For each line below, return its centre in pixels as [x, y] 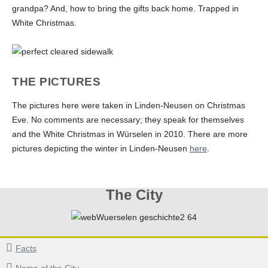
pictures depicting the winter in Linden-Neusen [101, 148]
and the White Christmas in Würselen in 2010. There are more [130, 134]
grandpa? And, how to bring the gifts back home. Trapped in [125, 8]
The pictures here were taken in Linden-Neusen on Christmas [129, 105]
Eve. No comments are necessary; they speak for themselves [128, 119]
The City [134, 194]
